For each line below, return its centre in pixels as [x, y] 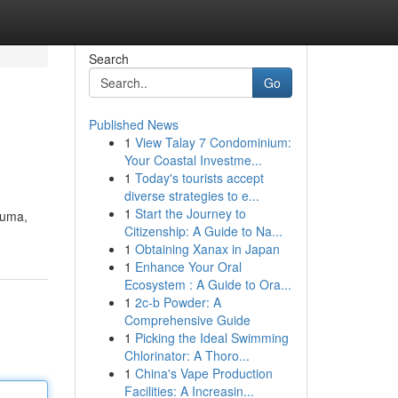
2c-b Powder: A [178, 302]
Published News [133, 124]
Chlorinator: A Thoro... [187, 355]
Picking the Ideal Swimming [211, 338]
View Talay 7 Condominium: [213, 142]
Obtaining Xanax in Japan [207, 249]
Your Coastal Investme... [193, 160]
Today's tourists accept [199, 178]
